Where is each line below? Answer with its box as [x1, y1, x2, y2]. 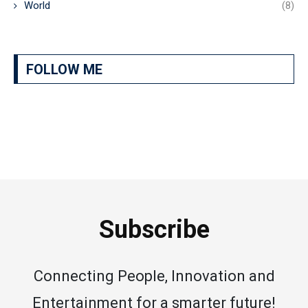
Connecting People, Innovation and [33, 267, 275, 285]
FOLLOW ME [26, 61, 102, 78]
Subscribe [98, 215, 210, 244]
